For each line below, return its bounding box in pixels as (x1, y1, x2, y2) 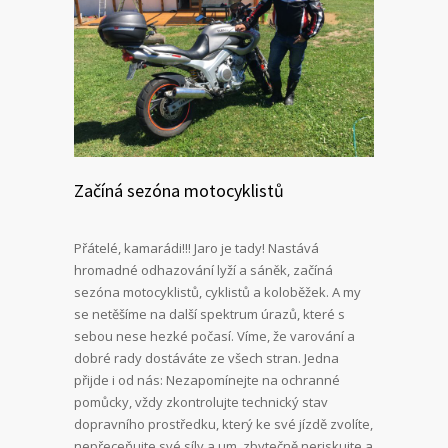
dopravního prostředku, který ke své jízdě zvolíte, (74, 415, 373, 433)
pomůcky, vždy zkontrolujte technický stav (74, 393, 328, 411)
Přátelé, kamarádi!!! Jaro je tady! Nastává (74, 239, 319, 257)
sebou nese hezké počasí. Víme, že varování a (74, 327, 355, 345)
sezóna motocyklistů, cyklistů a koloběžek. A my (74, 283, 361, 301)
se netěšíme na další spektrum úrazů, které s (74, 305, 345, 323)
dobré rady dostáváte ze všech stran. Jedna (74, 349, 339, 367)
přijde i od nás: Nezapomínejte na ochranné (74, 371, 340, 389)
